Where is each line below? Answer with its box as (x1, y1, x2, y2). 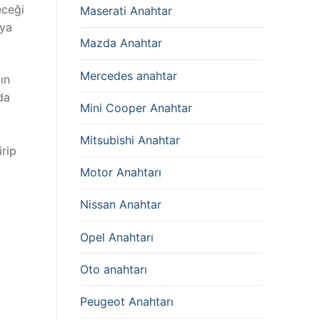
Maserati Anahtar (80, 4, 172, 19)
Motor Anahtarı (80, 165, 161, 180)
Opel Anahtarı (80, 229, 154, 244)
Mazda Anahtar (80, 36, 162, 51)
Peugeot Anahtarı (80, 294, 174, 309)
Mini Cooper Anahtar (80, 100, 192, 115)
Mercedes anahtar (80, 68, 177, 83)
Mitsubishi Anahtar (80, 133, 180, 147)
